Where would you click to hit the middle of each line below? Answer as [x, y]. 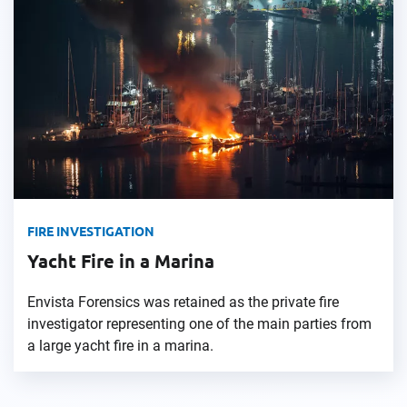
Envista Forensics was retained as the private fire [183, 302]
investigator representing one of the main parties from [199, 323]
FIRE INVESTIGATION [91, 230]
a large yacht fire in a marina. [120, 345]
